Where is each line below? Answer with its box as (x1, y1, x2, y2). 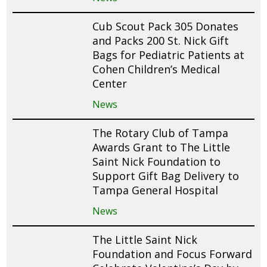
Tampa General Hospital (92, 182, 219, 197)
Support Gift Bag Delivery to (92, 168, 240, 183)
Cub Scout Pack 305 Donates (92, 18, 239, 33)
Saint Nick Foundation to (92, 154, 221, 169)
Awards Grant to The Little (92, 139, 231, 154)
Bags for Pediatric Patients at (92, 47, 245, 62)
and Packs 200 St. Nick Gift (92, 33, 229, 48)
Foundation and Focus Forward (92, 246, 253, 261)
